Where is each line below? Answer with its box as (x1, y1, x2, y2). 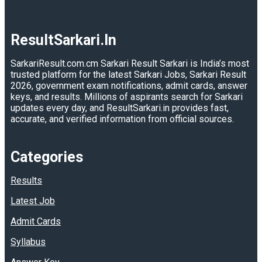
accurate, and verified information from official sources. (11, 113, 234, 125)
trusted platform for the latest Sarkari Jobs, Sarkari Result (11, 68, 246, 80)
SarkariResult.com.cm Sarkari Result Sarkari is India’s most (11, 57, 249, 69)
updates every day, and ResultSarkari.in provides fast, (11, 102, 229, 113)
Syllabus (11, 236, 46, 247)
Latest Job (11, 195, 55, 206)
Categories (11, 148, 83, 166)
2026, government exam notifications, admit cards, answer (11, 80, 247, 91)
